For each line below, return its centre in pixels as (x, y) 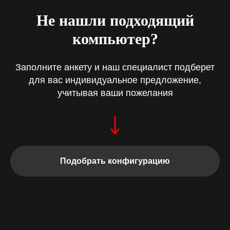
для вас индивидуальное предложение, (115, 80)
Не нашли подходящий (115, 21)
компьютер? (115, 39)
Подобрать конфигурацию (115, 161)
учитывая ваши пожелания (115, 93)
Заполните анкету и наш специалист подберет (115, 68)
